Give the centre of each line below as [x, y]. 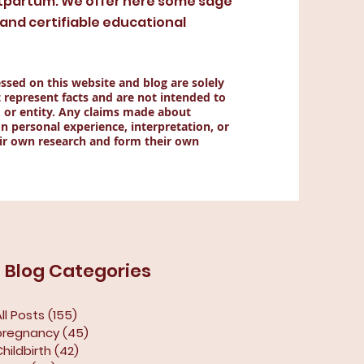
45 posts [116, 333]
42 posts [105, 351]
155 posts [106, 315]
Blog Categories [78, 271]
